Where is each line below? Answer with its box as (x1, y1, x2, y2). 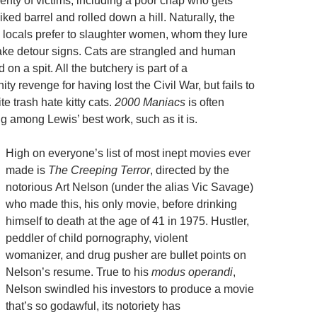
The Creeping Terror (48, 164, 150, 176)
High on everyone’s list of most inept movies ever (6, 147, 250, 159)
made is (6, 164, 48, 176)
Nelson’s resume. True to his (6, 266, 151, 278)
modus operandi (151, 266, 233, 278)
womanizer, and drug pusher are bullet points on (6, 249, 246, 261)
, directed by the (150, 164, 229, 176)
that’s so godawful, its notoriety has (6, 300, 180, 312)
